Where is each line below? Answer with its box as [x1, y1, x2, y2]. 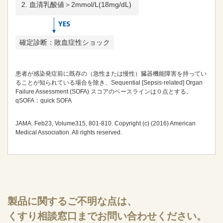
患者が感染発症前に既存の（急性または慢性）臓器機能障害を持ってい [15, 70, 207, 77]
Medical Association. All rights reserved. [15, 129, 122, 136]
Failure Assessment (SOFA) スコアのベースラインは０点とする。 [15, 88, 192, 95]
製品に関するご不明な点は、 [7, 196, 137, 207]
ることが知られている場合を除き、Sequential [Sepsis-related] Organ [15, 79, 203, 86]
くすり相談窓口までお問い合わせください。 [7, 211, 207, 222]
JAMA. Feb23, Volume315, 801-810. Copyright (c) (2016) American [15, 120, 196, 127]
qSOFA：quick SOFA [15, 97, 72, 104]
